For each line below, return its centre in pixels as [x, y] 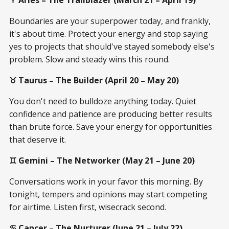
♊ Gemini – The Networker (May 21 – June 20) [102, 160]
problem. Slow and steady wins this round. [89, 59]
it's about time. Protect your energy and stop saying [109, 33]
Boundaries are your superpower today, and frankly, [110, 21]
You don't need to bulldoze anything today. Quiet [103, 101]
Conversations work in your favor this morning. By [106, 181]
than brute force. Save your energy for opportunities [111, 127]
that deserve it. [38, 139]
